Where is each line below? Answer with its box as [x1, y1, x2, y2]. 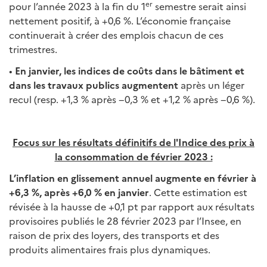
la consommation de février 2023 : [54, 150, 213, 163]
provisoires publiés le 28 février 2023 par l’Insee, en [9, 214, 241, 227]
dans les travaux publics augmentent [9, 78, 181, 91]
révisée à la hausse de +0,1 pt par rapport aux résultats [9, 200, 254, 213]
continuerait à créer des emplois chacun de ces [9, 28, 223, 41]
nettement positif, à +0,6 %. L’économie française [9, 14, 231, 27]
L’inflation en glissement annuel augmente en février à [9, 171, 256, 184]
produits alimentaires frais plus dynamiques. [9, 243, 210, 256]
